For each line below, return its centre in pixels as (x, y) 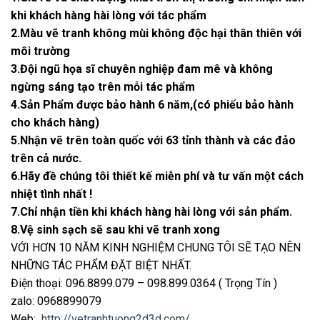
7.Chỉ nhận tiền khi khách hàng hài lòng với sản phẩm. (151, 212)
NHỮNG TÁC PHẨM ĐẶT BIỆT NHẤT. (101, 266)
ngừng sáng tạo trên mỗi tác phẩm (103, 87)
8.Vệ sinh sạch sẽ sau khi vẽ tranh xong (115, 230)
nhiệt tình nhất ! (51, 194)
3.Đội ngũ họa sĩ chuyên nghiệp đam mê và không (142, 69)
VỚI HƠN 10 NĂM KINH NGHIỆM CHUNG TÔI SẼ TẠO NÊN (156, 248)
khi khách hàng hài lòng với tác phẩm (109, 16)
